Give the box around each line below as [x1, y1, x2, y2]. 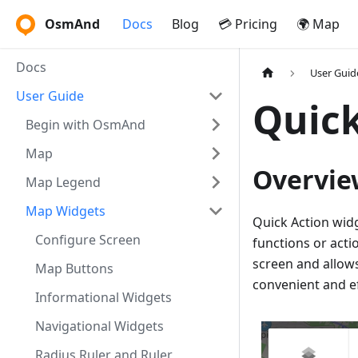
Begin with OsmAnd [26, 116, 145, 133]
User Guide [16, 87, 84, 105]
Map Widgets [26, 202, 105, 220]
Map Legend [26, 173, 101, 191]
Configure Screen [35, 231, 141, 249]
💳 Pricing [218, 15, 277, 33]
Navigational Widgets [35, 317, 164, 335]
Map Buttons [35, 260, 113, 277]
